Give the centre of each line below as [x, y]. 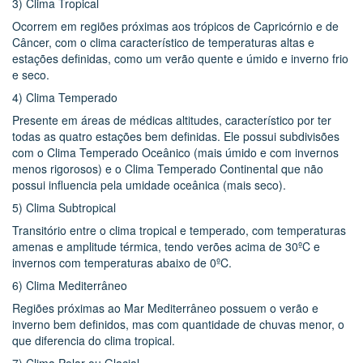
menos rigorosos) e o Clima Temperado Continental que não [168, 168]
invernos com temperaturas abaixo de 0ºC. [122, 262]
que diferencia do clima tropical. [94, 340]
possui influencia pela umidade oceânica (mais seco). [149, 184]
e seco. [31, 74]
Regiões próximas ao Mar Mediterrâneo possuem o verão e [165, 307]
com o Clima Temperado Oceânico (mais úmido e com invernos [175, 152]
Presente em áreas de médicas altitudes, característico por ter [172, 120]
